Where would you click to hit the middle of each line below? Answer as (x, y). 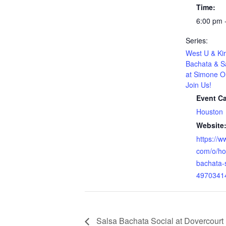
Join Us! (199, 85)
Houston (210, 111)
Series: (197, 40)
